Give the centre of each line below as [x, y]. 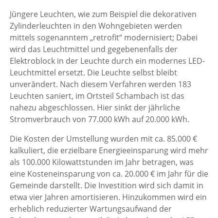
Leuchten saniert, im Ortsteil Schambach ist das [97, 96]
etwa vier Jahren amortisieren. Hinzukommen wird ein [108, 197]
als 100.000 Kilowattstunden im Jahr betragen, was [102, 162]
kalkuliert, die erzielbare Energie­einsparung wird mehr [109, 150]
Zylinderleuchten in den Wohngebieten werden [96, 26]
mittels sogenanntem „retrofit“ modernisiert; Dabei [104, 37]
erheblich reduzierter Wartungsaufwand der [91, 209]
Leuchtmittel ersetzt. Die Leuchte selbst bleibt [93, 73]
